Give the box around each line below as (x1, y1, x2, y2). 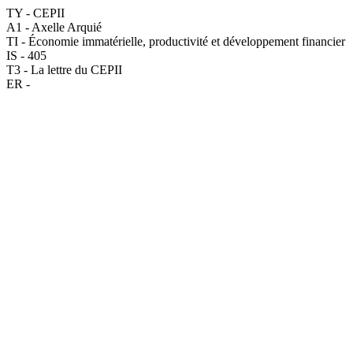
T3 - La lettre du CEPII (6, 63, 122, 76)
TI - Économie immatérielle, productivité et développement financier (6, 35, 345, 48)
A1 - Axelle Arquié (6, 20, 102, 34)
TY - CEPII (6, 6, 65, 20)
